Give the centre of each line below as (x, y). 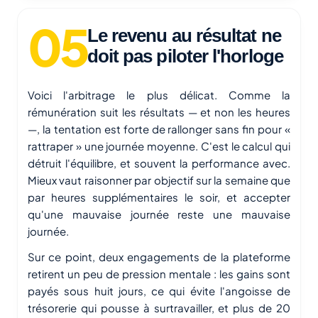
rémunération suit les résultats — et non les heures (159, 112)
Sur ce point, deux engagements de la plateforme (159, 257)
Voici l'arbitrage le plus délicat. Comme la (159, 95)
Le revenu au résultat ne (184, 36)
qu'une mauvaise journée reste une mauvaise (159, 214)
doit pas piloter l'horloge (185, 56)
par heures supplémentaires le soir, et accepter (159, 197)
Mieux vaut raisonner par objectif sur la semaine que (159, 180)
